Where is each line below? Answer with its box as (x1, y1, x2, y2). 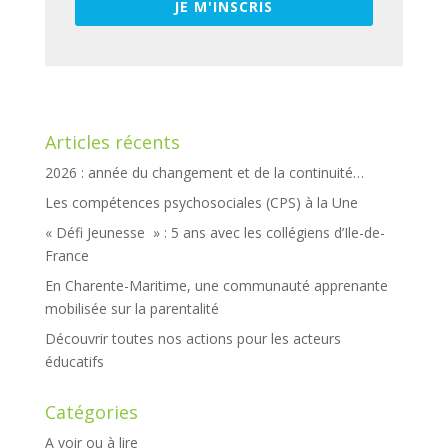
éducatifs (44, 352, 104, 372)
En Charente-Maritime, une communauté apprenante (44, 276, 388, 296)
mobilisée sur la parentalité (44, 299, 219, 319)
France (44, 246, 89, 266)
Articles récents (44, 130, 180, 155)
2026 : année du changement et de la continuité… (44, 163, 364, 183)
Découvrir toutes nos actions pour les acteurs (44, 329, 341, 349)
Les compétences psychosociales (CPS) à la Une (44, 193, 358, 213)
